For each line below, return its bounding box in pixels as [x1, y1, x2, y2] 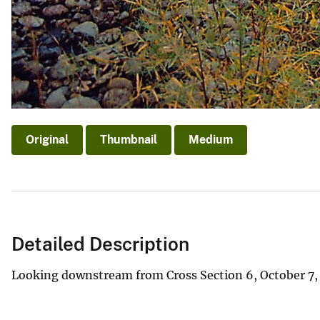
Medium [189, 133, 233, 147]
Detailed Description [11, 232, 189, 255]
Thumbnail [100, 133, 157, 147]
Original [26, 133, 69, 147]
